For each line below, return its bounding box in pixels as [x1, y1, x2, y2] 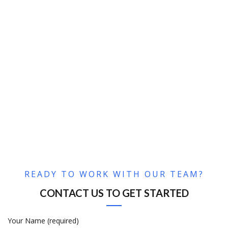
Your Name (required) [8, 215, 79, 225]
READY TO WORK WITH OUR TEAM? [24, 168, 204, 180]
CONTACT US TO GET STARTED [39, 186, 189, 199]
